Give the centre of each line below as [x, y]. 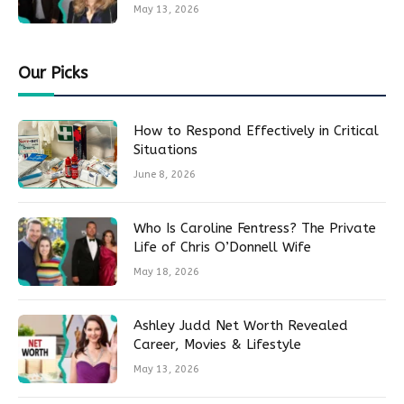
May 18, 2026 [166, 272]
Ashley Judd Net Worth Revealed [241, 326]
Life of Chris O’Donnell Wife [222, 248]
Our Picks [53, 73]
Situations [165, 150]
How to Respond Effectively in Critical [256, 131]
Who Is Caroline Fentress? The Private [255, 229]
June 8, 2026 [165, 175]
